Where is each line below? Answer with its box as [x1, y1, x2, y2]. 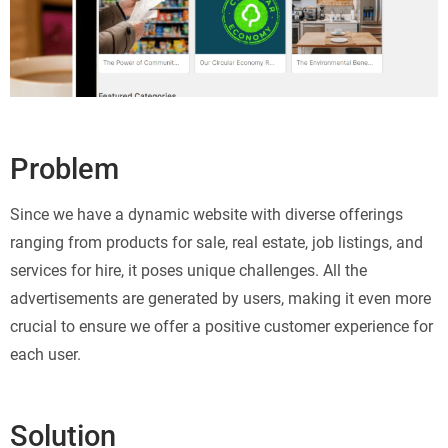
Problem [10, 151, 119, 186]
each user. [10, 344, 81, 364]
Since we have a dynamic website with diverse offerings [10, 204, 403, 224]
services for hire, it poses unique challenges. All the [10, 260, 367, 280]
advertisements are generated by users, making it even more [10, 288, 431, 308]
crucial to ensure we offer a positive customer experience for [10, 316, 433, 336]
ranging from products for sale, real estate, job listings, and [10, 232, 423, 252]
